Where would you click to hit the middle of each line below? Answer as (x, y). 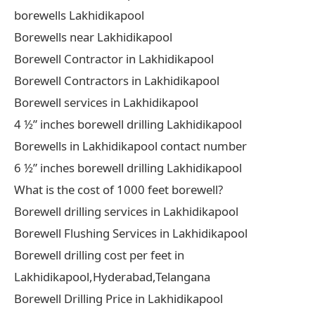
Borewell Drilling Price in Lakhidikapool (118, 298)
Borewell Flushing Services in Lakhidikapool (131, 233)
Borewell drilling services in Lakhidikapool (126, 211)
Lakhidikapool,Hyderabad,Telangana (112, 276)
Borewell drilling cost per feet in (99, 255)
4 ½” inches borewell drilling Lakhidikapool (128, 124)
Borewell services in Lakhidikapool (106, 102)
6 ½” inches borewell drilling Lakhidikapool (128, 167)
